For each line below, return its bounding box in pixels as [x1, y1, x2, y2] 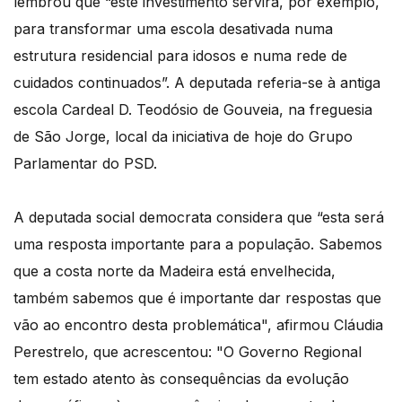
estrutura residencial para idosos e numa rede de [13, 47, 347, 66]
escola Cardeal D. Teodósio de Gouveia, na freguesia [13, 100, 372, 119]
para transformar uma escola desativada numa [13, 20, 333, 39]
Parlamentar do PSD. [13, 154, 157, 173]
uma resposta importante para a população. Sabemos [13, 235, 382, 254]
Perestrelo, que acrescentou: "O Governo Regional [13, 343, 362, 362]
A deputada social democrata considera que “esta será [13, 208, 384, 227]
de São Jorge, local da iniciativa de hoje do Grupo [13, 127, 353, 146]
